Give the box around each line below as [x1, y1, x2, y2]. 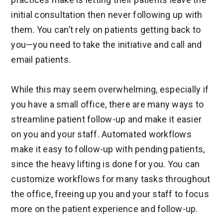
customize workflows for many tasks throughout [11, 174, 211, 184]
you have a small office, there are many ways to [11, 99, 204, 110]
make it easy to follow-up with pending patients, [11, 144, 205, 154]
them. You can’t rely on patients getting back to [11, 24, 201, 35]
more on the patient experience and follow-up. [11, 204, 200, 214]
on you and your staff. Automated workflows [11, 129, 192, 139]
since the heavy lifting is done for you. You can [11, 159, 200, 169]
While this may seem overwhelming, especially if [11, 84, 209, 95]
